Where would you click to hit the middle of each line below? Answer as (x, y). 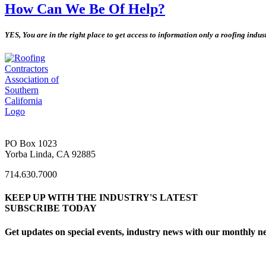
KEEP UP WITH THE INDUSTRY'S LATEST (102, 198)
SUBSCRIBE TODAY (51, 208)
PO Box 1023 (31, 144)
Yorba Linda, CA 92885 (50, 154)
